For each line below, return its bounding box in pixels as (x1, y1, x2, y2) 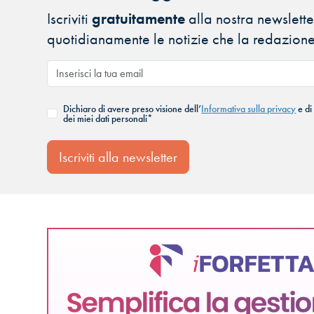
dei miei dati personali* (63, 112, 153, 125)
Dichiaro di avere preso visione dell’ (63, 102, 202, 116)
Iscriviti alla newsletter (59, 148, 178, 167)
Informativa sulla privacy (201, 102, 296, 116)
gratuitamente (92, 8, 186, 29)
